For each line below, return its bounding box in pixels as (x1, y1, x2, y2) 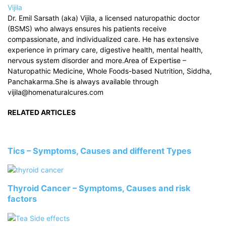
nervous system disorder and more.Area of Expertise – (8, 56, 186, 65)
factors (8, 194, 37, 204)
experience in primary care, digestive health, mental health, (8, 45, 203, 54)
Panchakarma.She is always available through (8, 77, 158, 86)
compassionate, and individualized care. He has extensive (8, 35, 199, 44)
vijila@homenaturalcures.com (8, 88, 103, 97)
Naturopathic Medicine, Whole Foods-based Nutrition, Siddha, (8, 67, 212, 76)
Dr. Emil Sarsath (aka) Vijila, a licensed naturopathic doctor (8, 14, 200, 23)
